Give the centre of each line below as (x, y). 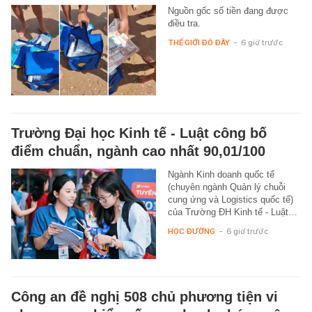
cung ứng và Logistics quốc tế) (230, 200)
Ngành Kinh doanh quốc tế (221, 175)
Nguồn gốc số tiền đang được (228, 11)
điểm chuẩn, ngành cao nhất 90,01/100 (138, 151)
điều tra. (184, 24)
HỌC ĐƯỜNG (191, 232)
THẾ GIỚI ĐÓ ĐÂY (198, 43)
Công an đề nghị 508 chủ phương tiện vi (145, 297)
